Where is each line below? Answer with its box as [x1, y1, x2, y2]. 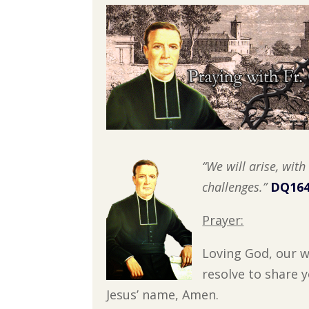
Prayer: [202, 212, 244, 229]
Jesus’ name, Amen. [106, 286, 219, 303]
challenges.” [202, 179, 268, 196]
